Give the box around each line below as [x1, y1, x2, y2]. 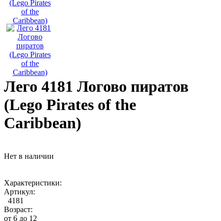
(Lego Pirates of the [4, 96, 136, 114]
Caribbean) [4, 114, 81, 132]
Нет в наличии [4, 151, 54, 160]
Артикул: [4, 187, 35, 196]
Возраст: [4, 205, 37, 214]
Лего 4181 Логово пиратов [4, 77, 188, 96]
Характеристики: [4, 178, 62, 187]
